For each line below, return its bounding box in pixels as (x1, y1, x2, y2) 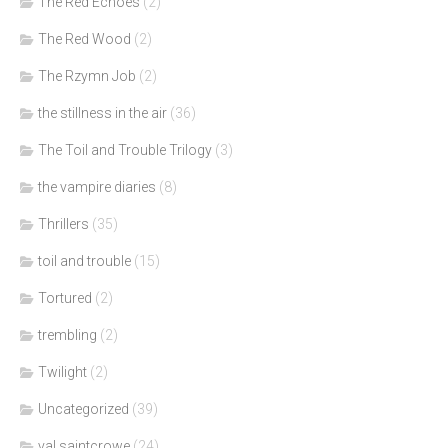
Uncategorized (38, 401, 129, 418)
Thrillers (38, 216, 89, 233)
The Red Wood (38, 31, 131, 48)
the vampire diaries (38, 179, 156, 196)
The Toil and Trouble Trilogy (38, 142, 212, 159)
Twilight (38, 364, 87, 381)
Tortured (38, 290, 92, 307)
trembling (38, 327, 97, 344)
